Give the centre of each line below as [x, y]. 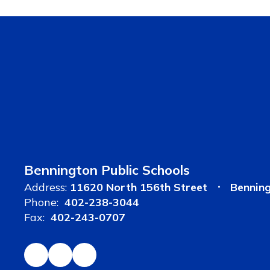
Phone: [41, 202]
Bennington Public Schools [107, 170]
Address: [46, 187]
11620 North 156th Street [139, 187]
